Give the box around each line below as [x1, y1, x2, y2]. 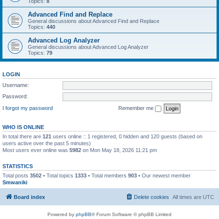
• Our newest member [137, 172, 191, 178]
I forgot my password [2, 105, 53, 111]
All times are [173, 194, 203, 200]
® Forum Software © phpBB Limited [91, 212, 172, 217]
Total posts [2, 172, 30, 178]
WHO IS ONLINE [2, 124, 44, 130]
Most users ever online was [2, 147, 69, 153]
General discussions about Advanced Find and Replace [28, 18, 159, 24]
